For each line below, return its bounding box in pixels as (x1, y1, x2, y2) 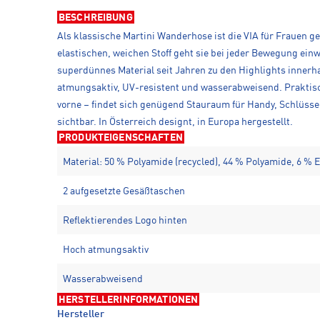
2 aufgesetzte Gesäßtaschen (63, 186, 185, 196)
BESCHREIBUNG (59, 12, 133, 23)
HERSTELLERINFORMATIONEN (59, 294, 199, 305)
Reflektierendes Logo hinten (63, 215, 187, 226)
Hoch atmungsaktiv (63, 244, 149, 255)
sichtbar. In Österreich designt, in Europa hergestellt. (57, 116, 293, 127)
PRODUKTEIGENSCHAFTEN (59, 132, 183, 143)
